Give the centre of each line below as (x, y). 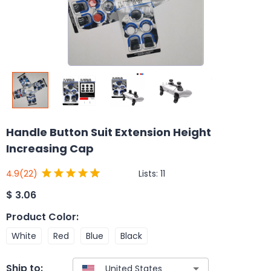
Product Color (41, 217)
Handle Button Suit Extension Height (109, 132)
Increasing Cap (50, 149)
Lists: (149, 173)
